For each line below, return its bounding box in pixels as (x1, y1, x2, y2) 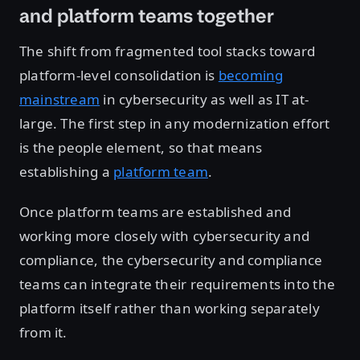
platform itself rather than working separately (19, 299, 320, 318)
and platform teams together (19, 3, 274, 30)
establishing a (19, 162, 114, 182)
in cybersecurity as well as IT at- (100, 90, 309, 109)
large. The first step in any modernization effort (19, 114, 330, 133)
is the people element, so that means (19, 138, 263, 157)
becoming (218, 66, 284, 85)
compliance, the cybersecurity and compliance (19, 251, 323, 270)
